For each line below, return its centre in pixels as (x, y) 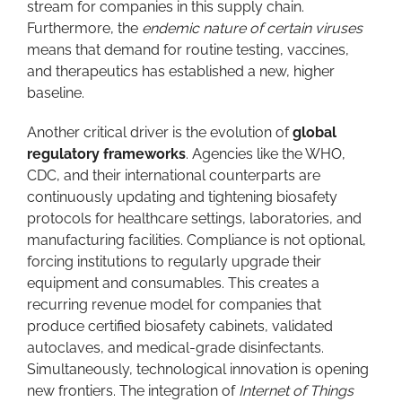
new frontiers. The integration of (133, 391)
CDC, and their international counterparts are (174, 175)
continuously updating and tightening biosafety (182, 197)
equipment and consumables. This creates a (173, 283)
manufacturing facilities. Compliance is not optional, (197, 240)
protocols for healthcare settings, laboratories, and (194, 218)
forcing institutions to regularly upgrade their (174, 262)
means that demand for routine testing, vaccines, (188, 50)
